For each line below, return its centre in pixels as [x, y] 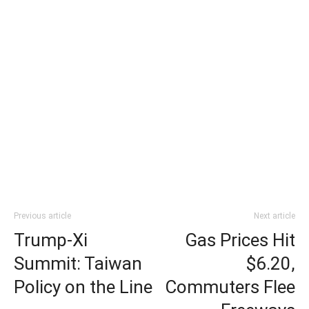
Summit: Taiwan [78, 263]
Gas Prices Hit [240, 240]
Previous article [42, 216]
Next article [275, 216]
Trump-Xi [51, 240]
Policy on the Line [83, 287]
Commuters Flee [230, 287]
